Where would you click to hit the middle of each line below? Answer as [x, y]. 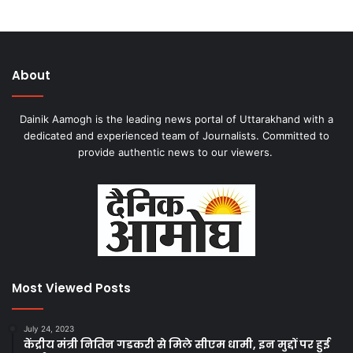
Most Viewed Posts [71, 288]
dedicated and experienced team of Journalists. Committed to [176, 136]
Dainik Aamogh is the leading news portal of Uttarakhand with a [176, 119]
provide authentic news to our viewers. [176, 152]
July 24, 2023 [49, 329]
